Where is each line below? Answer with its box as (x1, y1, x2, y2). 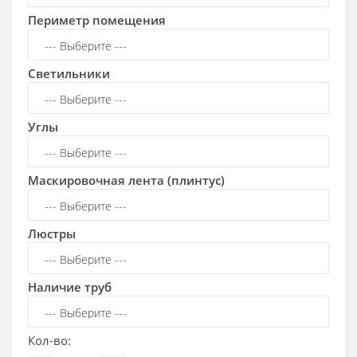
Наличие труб (28, 279, 112, 296)
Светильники (28, 65, 110, 82)
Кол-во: (28, 332, 71, 349)
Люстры (28, 226, 76, 242)
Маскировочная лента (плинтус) (28, 172, 225, 189)
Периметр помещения (28, 12, 166, 29)
